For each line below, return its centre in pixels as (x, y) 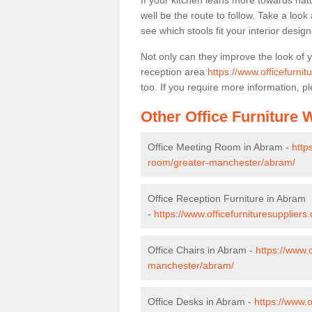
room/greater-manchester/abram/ (221, 162)
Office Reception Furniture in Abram (227, 198)
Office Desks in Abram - (201, 302)
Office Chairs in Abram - (202, 250)
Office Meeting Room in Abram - (220, 147)
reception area (174, 72)
